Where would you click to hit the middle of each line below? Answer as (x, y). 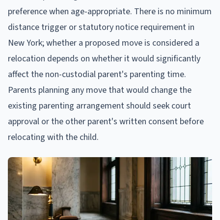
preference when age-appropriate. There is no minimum (110, 11)
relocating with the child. (53, 137)
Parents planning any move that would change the (100, 90)
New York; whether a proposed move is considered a (104, 43)
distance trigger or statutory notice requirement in (101, 27)
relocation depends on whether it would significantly (104, 58)
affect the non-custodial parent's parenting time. (97, 74)
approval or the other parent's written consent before (106, 121)
